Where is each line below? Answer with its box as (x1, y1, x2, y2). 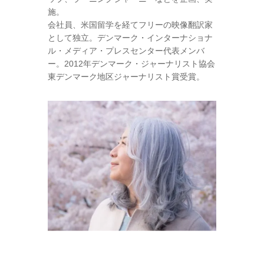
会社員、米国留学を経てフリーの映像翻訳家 (47, 20, 213, 30)
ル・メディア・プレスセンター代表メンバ (47, 46, 204, 56)
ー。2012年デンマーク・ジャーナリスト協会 (47, 59, 215, 69)
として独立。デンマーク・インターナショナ (47, 33, 213, 43)
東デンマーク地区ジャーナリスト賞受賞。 (47, 72, 204, 82)
